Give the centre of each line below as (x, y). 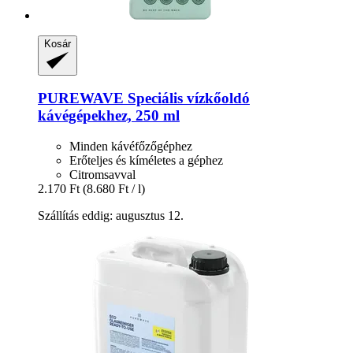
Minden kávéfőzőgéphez (131, 146)
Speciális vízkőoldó (187, 98)
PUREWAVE (81, 98)
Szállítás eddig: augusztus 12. (111, 216)
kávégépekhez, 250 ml (109, 116)
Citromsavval (102, 175)
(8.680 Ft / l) (114, 189)
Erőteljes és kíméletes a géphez (146, 160)
